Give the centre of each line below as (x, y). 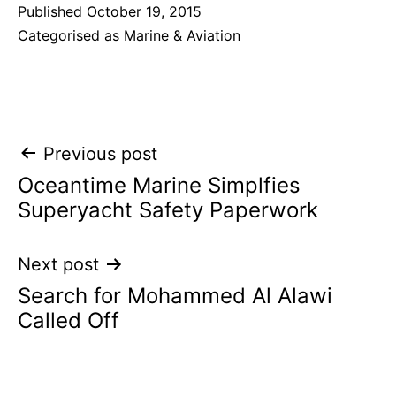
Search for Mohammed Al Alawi (175, 295)
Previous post (100, 153)
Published (52, 11)
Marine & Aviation (182, 35)
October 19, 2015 (144, 11)
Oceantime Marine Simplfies (159, 185)
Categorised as (71, 35)
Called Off (69, 320)
